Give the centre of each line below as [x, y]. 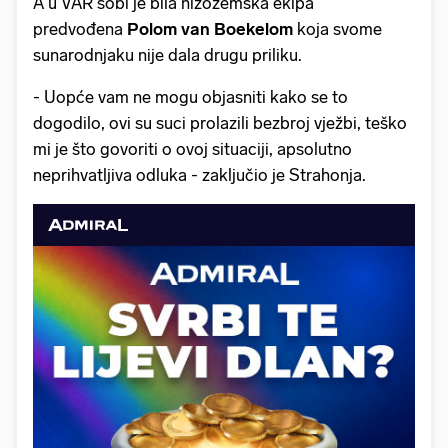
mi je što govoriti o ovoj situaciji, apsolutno [192, 148]
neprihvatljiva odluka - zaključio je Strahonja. [199, 174]
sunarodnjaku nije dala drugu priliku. [167, 54]
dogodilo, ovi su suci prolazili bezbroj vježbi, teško [220, 122]
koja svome [339, 28]
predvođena [80, 28]
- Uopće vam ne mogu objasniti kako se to [190, 96]
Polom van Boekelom [212, 28]
